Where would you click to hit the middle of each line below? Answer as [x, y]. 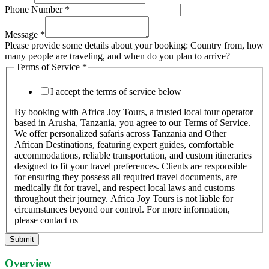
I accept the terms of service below [116, 92]
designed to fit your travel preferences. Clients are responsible [131, 166]
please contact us [46, 220]
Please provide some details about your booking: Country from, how [134, 45]
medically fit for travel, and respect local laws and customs [125, 188]
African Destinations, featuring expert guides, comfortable [124, 145]
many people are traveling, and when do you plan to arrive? [117, 56]
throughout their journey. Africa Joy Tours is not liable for [124, 199]
